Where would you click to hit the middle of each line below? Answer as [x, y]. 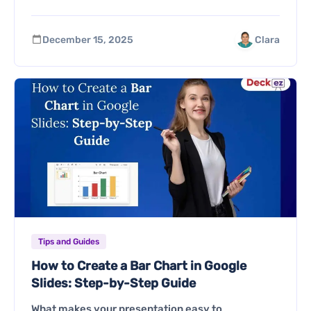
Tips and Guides [69, 242]
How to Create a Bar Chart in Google [139, 266]
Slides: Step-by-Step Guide [114, 284]
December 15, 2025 [88, 40]
